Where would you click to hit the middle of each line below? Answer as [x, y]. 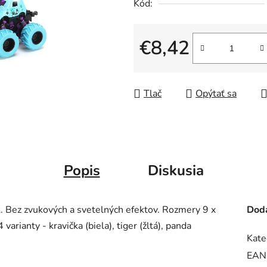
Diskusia [176, 170]
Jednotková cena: [175, 67]
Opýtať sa [216, 94]
